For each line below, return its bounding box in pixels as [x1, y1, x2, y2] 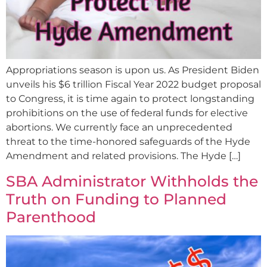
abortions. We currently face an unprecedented [6, 122, 232, 133]
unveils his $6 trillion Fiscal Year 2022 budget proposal [6, 79, 261, 91]
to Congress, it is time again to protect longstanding [6, 93, 254, 105]
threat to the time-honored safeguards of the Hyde [6, 136, 250, 148]
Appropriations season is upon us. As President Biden [6, 64, 259, 76]
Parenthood [6, 207, 96, 226]
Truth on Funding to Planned [6, 190, 226, 208]
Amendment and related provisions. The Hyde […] [6, 150, 241, 162]
